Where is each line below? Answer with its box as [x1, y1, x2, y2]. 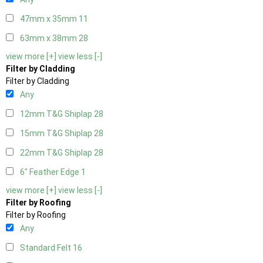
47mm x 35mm [20, 14, 79, 24]
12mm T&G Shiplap [20, 109, 94, 119]
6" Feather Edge [20, 167, 81, 177]
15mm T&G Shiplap [20, 129, 94, 139]
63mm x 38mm [20, 33, 79, 43]
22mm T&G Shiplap [20, 148, 94, 158]
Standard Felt [20, 243, 73, 253]
